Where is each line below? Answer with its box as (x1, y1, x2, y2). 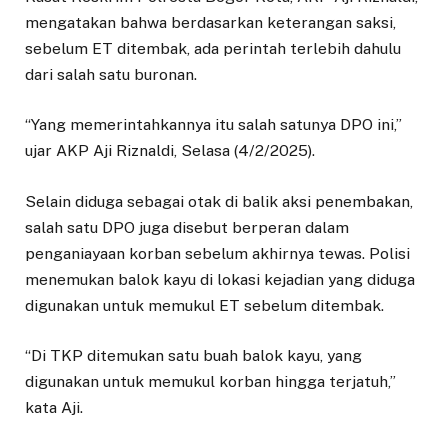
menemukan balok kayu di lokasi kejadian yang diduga (25, 269, 415, 289)
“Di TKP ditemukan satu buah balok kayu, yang (25, 345, 362, 365)
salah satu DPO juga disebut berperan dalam (25, 217, 349, 237)
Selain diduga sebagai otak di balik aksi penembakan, (25, 191, 413, 211)
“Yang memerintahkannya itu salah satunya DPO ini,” (25, 115, 402, 135)
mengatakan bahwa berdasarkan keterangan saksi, (25, 13, 396, 33)
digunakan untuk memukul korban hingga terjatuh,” (25, 371, 396, 391)
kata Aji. (25, 397, 83, 417)
